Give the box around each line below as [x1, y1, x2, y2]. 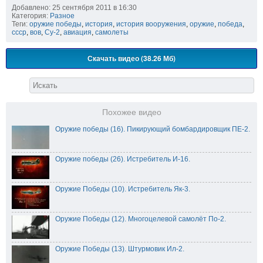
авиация [63, 28, 92, 37]
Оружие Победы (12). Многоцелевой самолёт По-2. [55, 215, 226, 224]
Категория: [12, 12, 48, 21]
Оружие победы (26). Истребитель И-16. [55, 155, 190, 164]
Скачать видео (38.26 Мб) [87, 53, 176, 64]
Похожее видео [102, 108, 161, 117]
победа [218, 20, 242, 29]
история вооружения [116, 20, 186, 29]
